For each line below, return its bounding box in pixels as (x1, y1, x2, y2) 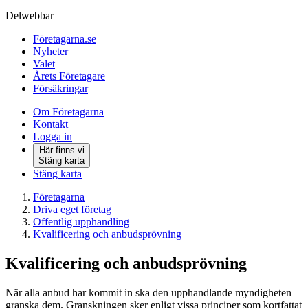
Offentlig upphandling (33, 216, 129, 228)
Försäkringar (33, 82, 88, 94)
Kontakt (33, 118, 68, 130)
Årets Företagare (33, 70, 105, 82)
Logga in (33, 131, 72, 142)
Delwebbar (5, 10, 54, 21)
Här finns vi (38, 145, 85, 155)
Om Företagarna (33, 106, 104, 118)
